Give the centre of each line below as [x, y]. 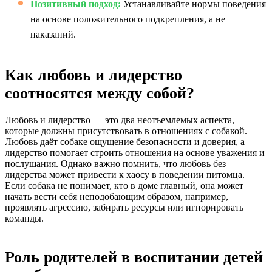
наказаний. [53, 34]
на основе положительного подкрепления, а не [128, 19]
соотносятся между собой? [100, 93]
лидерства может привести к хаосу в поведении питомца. [125, 175]
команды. [24, 218]
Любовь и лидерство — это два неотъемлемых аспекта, [120, 120]
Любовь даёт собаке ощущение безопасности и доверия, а [125, 142]
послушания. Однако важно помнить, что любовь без [115, 164]
